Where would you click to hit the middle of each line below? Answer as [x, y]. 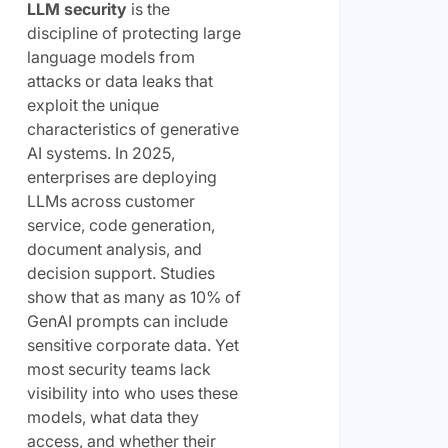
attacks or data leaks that [119, 80]
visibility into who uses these [132, 392]
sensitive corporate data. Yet [132, 344]
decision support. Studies [120, 272]
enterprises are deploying [121, 176]
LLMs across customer [110, 200]
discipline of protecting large [133, 32]
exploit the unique [92, 104]
